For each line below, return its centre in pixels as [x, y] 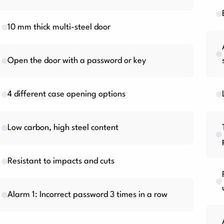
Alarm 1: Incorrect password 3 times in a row [87, 195]
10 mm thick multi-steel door [59, 27]
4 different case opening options [66, 94]
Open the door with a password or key [77, 61]
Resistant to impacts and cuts [61, 161]
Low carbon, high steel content [63, 128]
